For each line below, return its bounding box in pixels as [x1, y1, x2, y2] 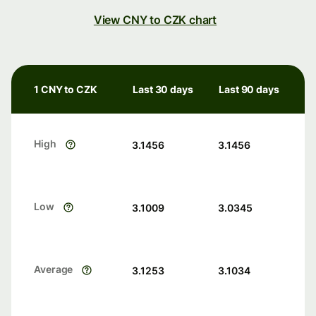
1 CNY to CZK [34, 83, 97, 96]
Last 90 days [219, 83, 279, 96]
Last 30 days [133, 83, 193, 96]
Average [34, 263, 73, 276]
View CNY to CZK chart [93, 13, 217, 28]
